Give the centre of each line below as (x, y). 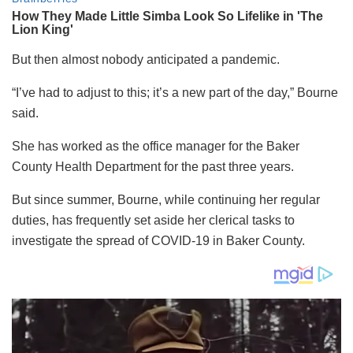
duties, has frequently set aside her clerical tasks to (153, 220)
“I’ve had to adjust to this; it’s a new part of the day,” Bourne (175, 92)
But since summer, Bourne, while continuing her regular (166, 199)
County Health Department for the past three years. (153, 166)
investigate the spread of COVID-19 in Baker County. (158, 240)
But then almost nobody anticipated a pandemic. (146, 59)
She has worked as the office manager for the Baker (156, 146)
